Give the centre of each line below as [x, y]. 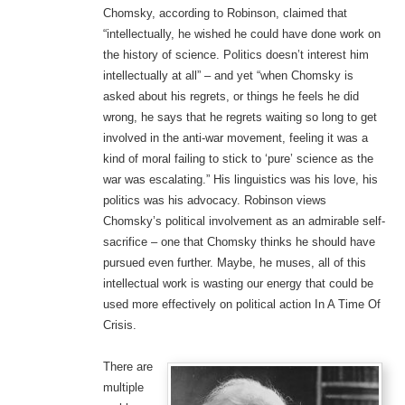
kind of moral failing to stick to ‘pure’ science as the [238, 159]
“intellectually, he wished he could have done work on [241, 34]
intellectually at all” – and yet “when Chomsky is [228, 76]
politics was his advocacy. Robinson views [214, 201]
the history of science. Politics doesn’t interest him [235, 55]
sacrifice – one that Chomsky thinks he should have [239, 242]
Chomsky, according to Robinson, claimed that [225, 14]
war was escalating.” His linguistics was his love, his [240, 180]
